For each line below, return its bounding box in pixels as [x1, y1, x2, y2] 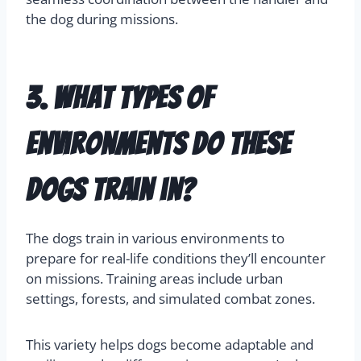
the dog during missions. [26, 10, 178, 29]
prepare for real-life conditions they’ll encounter [26, 249, 326, 268]
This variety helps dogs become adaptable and [26, 335, 313, 355]
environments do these [26, 127, 291, 161]
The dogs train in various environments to [26, 229, 284, 248]
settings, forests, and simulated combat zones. [26, 289, 315, 309]
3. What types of [26, 81, 214, 115]
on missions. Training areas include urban [26, 269, 283, 288]
